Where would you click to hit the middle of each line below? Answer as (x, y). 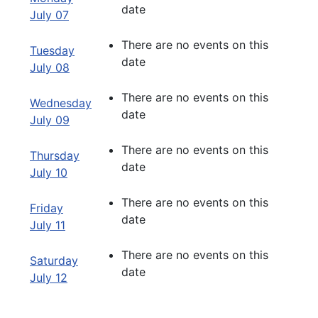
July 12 (49, 277)
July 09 (50, 120)
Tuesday (52, 50)
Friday (46, 208)
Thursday (55, 155)
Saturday (54, 260)
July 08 (50, 67)
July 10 (49, 172)
